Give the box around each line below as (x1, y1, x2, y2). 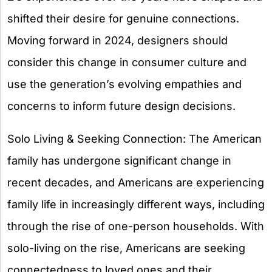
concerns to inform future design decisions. (7, 99, 236, 112)
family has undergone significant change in (7, 154, 231, 167)
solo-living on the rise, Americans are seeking (7, 241, 245, 254)
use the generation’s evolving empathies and (7, 77, 242, 90)
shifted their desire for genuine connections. (7, 12, 239, 25)
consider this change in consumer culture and (7, 55, 246, 69)
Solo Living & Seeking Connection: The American (7, 132, 262, 145)
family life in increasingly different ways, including (7, 197, 265, 211)
